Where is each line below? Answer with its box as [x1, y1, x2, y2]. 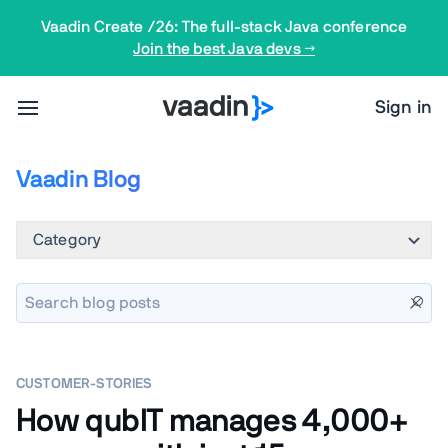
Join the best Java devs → [133, 41, 315, 57]
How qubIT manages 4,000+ [16, 405, 408, 437]
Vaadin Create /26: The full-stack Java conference [40, 19, 408, 35]
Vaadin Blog [16, 168, 141, 192]
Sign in [374, 99, 432, 117]
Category [33, 232, 102, 248]
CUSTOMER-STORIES [16, 377, 153, 391]
